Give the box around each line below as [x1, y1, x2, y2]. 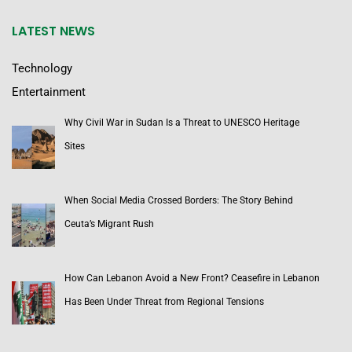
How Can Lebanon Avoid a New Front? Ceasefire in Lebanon [64, 273, 320, 284]
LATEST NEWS [12, 22, 95, 41]
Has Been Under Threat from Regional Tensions [64, 296, 264, 308]
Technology [12, 61, 72, 76]
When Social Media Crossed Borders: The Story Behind [64, 195, 293, 207]
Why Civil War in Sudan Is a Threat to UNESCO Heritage [64, 117, 299, 129]
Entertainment [12, 85, 86, 100]
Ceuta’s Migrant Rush [64, 218, 156, 230]
